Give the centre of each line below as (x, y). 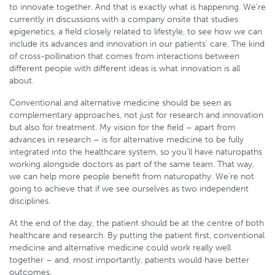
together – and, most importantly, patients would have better (129, 260)
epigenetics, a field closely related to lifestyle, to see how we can (136, 32)
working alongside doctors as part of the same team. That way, (132, 164)
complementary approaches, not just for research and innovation (136, 115)
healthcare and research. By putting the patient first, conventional (137, 235)
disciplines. (30, 201)
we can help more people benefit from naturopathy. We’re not (132, 176)
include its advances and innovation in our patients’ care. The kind (137, 44)
